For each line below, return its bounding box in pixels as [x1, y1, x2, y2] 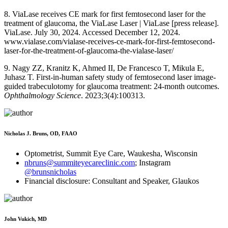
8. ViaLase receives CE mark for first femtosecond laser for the [4, 9, 206, 18]
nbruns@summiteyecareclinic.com [24, 158, 135, 167]
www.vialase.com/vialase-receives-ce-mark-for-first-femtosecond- [4, 37, 215, 46]
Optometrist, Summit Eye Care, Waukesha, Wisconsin [24, 149, 197, 158]
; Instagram [135, 158, 170, 167]
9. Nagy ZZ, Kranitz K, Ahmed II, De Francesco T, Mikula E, [4, 63, 204, 72]
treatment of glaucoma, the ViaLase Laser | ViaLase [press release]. [4, 18, 219, 27]
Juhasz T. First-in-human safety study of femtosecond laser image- [4, 72, 216, 81]
